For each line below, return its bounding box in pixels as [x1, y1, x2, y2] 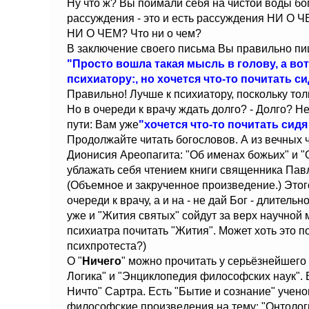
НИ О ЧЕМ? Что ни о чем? [67, 28, 201, 39]
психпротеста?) [67, 240, 146, 252]
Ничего [82, 255, 121, 267]
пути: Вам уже [67, 119, 139, 130]
